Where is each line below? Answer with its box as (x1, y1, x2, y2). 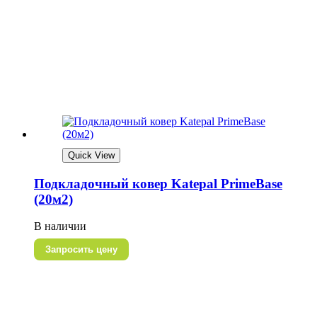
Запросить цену (45, 244, 117, 255)
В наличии (34, 220, 86, 233)
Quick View (68, 149, 115, 161)
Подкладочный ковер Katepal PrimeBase (34, 175, 282, 191)
